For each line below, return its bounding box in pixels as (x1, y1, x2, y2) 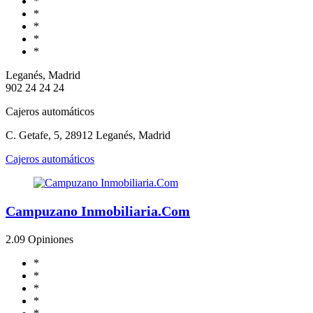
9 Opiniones (20, 233, 73, 245)
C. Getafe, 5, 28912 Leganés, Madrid (6, 129, 170, 141)
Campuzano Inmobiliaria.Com (6, 203, 190, 219)
